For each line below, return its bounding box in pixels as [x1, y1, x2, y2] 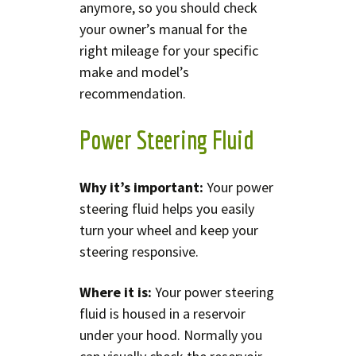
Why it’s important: [79, 177, 203, 196]
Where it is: [79, 282, 152, 301]
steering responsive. [79, 242, 199, 261]
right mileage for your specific [79, 41, 258, 60]
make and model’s [79, 62, 189, 81]
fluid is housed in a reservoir [79, 304, 246, 323]
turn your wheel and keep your [79, 220, 258, 239]
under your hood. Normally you [79, 325, 262, 344]
